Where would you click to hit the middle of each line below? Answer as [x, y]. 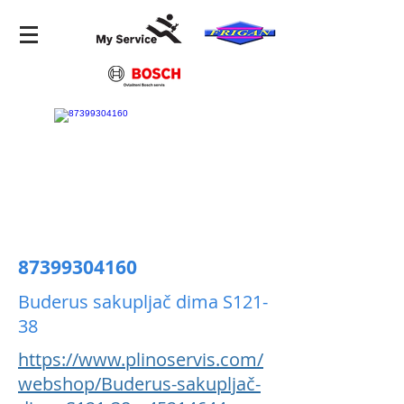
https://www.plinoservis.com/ [141, 359]
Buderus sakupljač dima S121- [143, 302]
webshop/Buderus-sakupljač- [139, 384]
